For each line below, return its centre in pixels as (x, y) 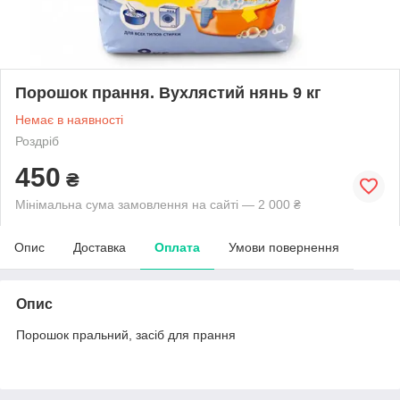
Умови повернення (284, 247)
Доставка (100, 247)
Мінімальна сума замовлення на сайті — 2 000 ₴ (158, 204)
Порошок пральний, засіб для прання (126, 334)
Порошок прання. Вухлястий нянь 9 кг (168, 92)
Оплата (177, 247)
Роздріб (37, 141)
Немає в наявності (69, 119)
